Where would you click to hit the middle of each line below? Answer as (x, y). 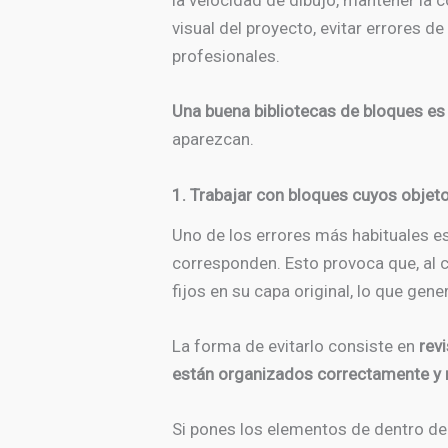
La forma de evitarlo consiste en (295, 345)
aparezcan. (213, 139)
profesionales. (226, 56)
